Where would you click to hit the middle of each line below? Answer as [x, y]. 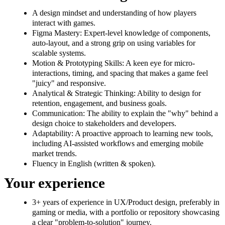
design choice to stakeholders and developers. [104, 124]
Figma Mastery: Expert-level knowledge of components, [121, 33]
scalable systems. [59, 53]
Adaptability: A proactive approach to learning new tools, [123, 134]
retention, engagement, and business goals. [99, 103]
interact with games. [64, 23]
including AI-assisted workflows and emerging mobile [118, 144]
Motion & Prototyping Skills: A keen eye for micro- [114, 63]
